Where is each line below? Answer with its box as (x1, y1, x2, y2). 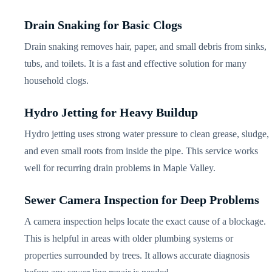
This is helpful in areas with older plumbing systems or (24, 233, 234, 243)
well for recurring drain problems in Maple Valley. (24, 162, 216, 173)
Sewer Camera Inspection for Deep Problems (24, 192, 260, 206)
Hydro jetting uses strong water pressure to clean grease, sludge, (24, 128, 270, 139)
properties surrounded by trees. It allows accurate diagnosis (24, 250, 250, 260)
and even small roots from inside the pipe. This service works (24, 145, 259, 156)
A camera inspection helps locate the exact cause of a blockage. (24, 216, 267, 226)
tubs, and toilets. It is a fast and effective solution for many (24, 58, 247, 69)
